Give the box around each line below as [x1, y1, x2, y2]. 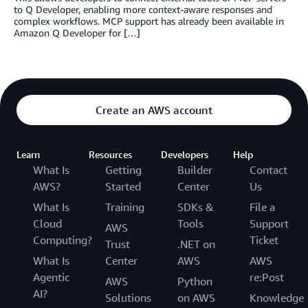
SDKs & [177, 199, 214, 214]
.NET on [177, 236, 215, 251]
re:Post [250, 269, 284, 284]
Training [105, 199, 144, 214]
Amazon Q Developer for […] [14, 26, 140, 38]
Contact [250, 162, 287, 177]
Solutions [105, 290, 151, 305]
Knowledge [250, 290, 304, 305]
